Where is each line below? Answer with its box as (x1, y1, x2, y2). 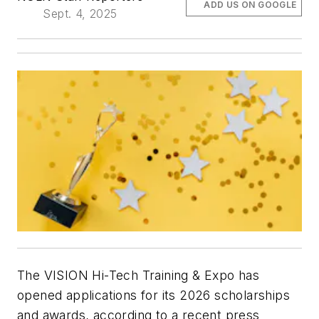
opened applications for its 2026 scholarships (17, 287, 290, 303)
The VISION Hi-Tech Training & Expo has (17, 267, 260, 283)
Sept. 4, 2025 (43, 6, 117, 21)
